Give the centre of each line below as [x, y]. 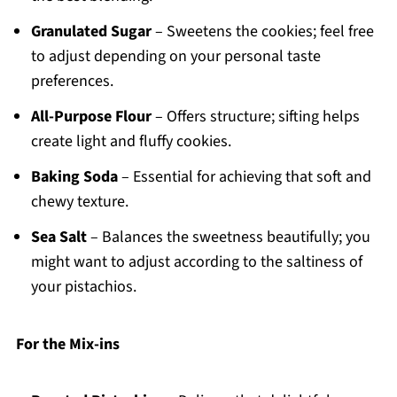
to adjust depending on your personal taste [175, 57]
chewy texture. [79, 202]
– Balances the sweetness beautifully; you [228, 237]
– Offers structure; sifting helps [255, 117]
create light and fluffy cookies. [131, 142]
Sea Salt [58, 237]
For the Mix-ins [67, 345]
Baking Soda [74, 177]
